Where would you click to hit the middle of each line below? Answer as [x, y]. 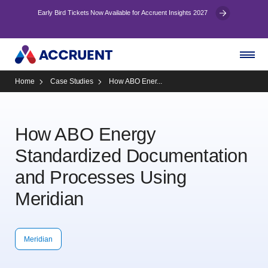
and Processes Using [101, 177]
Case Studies [72, 81]
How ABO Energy [86, 134]
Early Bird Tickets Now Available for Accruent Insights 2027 [124, 13]
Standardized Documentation [131, 156]
